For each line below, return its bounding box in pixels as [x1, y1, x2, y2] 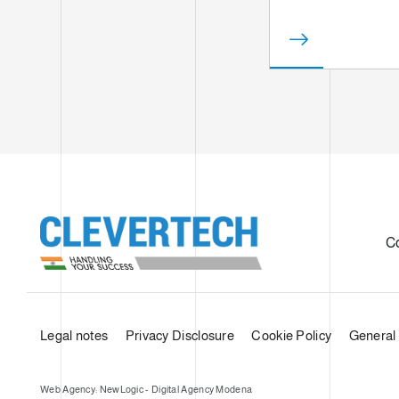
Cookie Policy [251, 328, 332, 344]
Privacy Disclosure [125, 328, 235, 344]
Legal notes [40, 328, 109, 344]
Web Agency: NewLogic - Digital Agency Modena [40, 384, 253, 395]
